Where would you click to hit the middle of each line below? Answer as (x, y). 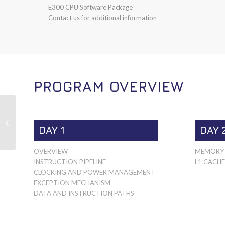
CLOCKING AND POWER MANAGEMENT (94, 172)
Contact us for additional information (103, 17)
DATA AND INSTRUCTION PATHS (84, 193)
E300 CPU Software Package (91, 7)
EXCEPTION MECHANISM (72, 183)
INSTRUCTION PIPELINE (70, 161)
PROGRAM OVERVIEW (109, 86)
